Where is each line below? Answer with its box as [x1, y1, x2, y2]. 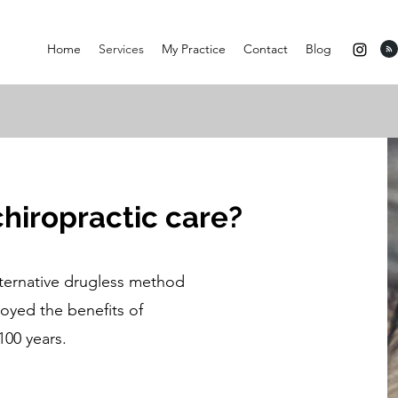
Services [98, 41, 144, 57]
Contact [243, 41, 288, 57]
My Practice [161, 41, 226, 57]
